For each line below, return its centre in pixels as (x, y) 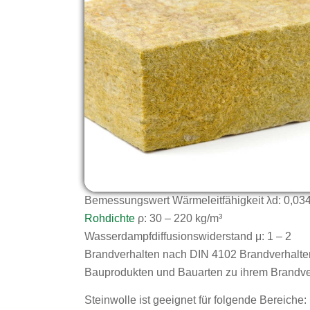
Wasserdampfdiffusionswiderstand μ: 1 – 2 (188, 236)
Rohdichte (110, 218)
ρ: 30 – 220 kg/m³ (179, 218)
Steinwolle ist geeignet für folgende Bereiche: (195, 300)
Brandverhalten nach (137, 254)
